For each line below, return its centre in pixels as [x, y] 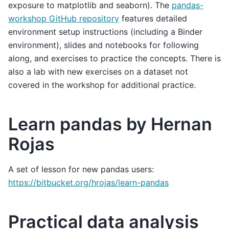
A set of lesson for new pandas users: [81, 169]
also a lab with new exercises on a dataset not [98, 72]
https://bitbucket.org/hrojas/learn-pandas [88, 182]
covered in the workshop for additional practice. [102, 85]
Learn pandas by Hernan [110, 124]
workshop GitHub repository [64, 19]
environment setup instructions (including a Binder [105, 32]
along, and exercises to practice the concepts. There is [114, 59]
